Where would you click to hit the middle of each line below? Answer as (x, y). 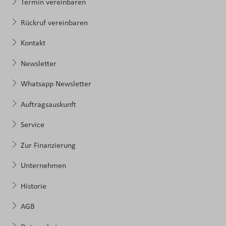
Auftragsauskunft (48, 105)
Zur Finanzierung (48, 146)
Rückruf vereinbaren (54, 23)
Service (32, 125)
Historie (33, 186)
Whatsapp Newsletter (56, 84)
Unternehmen (43, 166)
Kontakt (33, 44)
